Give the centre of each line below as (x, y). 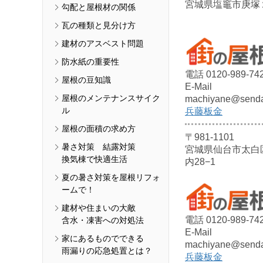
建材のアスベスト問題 (103, 43)
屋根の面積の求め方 (99, 128)
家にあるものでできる (103, 238)
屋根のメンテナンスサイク (111, 98)
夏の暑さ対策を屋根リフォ (111, 177)
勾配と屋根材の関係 (99, 7)
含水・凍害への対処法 (103, 220)
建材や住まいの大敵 (99, 208)
